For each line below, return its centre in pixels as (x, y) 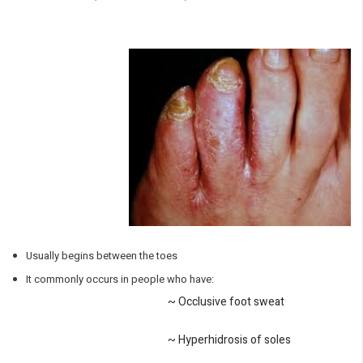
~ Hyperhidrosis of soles (229, 340)
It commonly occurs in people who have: (120, 279)
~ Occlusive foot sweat (226, 301)
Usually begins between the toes (102, 255)
